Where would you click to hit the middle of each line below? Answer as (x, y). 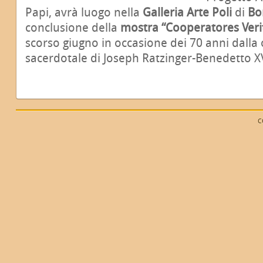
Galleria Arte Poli (187, 12)
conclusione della (73, 27)
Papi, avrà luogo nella (84, 12)
